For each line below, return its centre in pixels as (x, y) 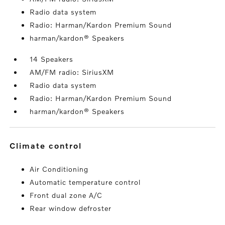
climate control (49, 145)
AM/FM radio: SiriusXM (72, 72)
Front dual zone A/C (66, 195)
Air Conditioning (59, 169)
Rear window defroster (71, 208)
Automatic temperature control (85, 182)
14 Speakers (52, 59)
